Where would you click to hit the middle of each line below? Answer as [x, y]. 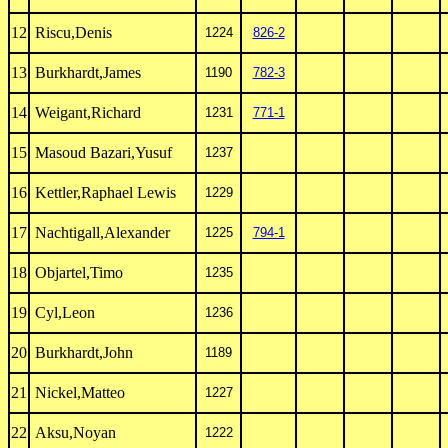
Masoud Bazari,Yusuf [101, 152]
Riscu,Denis [71, 32]
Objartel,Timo [77, 272]
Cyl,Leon [63, 312]
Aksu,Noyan [73, 432]
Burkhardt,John [82, 352]
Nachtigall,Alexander [100, 232]
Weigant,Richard [86, 112]
